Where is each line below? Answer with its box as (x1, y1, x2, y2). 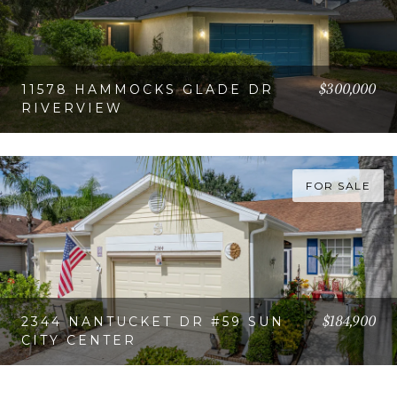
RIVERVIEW (21, 99, 123, 116)
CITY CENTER (21, 331, 136, 348)
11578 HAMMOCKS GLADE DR (21, 81, 274, 97)
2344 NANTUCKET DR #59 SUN (21, 313, 284, 330)
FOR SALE (306, 178, 370, 192)
